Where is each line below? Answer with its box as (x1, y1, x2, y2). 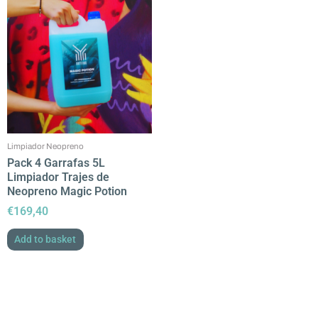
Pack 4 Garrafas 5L (7, 155, 105, 170)
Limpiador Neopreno (7, 141, 84, 150)
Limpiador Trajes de (7, 170, 109, 184)
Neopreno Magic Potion (7, 184, 127, 198)
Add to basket (14, 234, 77, 246)
